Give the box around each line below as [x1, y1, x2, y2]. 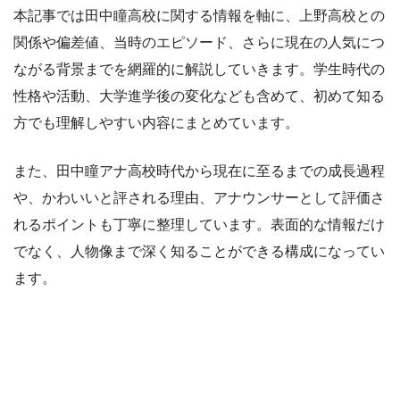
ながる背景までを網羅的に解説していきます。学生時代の [13, 62, 385, 78]
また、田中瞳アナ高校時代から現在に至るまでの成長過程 [13, 163, 385, 179]
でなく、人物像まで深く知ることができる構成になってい [13, 244, 385, 260]
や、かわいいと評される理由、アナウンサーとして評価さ [13, 190, 385, 206]
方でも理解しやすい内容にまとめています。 [13, 115, 299, 131]
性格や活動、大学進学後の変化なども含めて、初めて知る [13, 88, 385, 104]
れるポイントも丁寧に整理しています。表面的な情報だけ [13, 217, 385, 233]
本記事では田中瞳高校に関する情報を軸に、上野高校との [13, 8, 385, 24]
